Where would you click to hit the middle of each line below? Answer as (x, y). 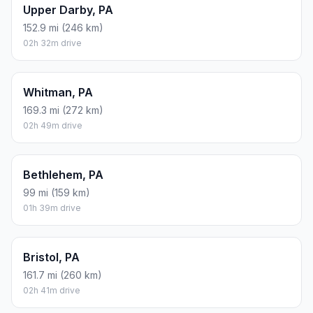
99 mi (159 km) (57, 193)
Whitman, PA (58, 93)
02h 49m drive (53, 126)
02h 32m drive (52, 43)
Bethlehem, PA (63, 175)
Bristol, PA (51, 257)
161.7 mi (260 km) (63, 275)
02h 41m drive (52, 291)
